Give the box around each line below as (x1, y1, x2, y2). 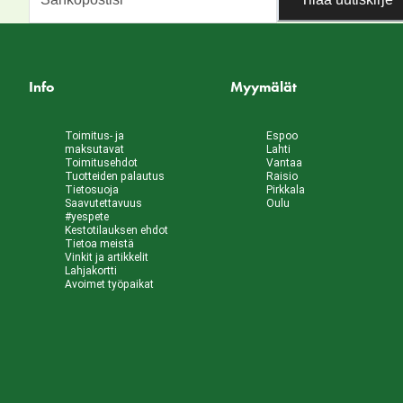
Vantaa (266, 157, 302, 170)
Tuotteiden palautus (65, 170, 165, 184)
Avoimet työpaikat (65, 278, 154, 291)
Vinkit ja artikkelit (65, 251, 148, 264)
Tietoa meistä (65, 237, 134, 251)
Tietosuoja (65, 184, 119, 197)
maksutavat (65, 143, 124, 157)
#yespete (65, 210, 109, 224)
